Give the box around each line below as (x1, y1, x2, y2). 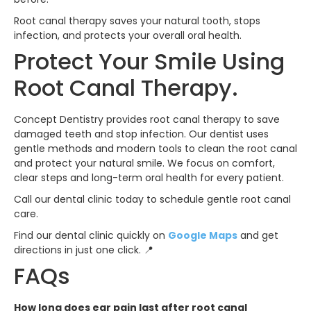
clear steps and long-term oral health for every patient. (14, 170, 284, 185)
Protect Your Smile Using (14, 45, 285, 77)
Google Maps (168, 228, 237, 242)
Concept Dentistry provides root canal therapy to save (14, 112, 280, 126)
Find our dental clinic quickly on (14, 228, 168, 242)
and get (237, 228, 278, 242)
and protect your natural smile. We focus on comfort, (14, 155, 275, 170)
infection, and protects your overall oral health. (14, 28, 244, 42)
